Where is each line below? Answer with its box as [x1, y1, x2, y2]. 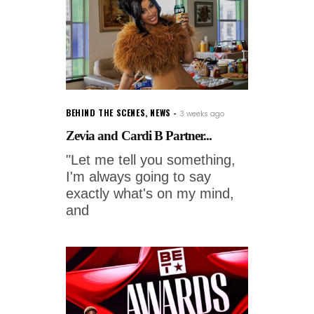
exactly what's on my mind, [66, 185, 234, 201]
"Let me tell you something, [66, 151, 235, 168]
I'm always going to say [66, 168, 211, 184]
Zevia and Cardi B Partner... [66, 128, 212, 143]
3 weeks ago [179, 108, 224, 119]
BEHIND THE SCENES [66, 106, 146, 118]
